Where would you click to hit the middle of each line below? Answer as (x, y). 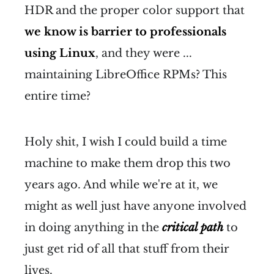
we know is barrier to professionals (125, 31)
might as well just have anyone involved (135, 206)
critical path (193, 227)
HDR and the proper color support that (135, 10)
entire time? (57, 96)
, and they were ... (144, 53)
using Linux (60, 53)
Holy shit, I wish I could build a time (126, 142)
